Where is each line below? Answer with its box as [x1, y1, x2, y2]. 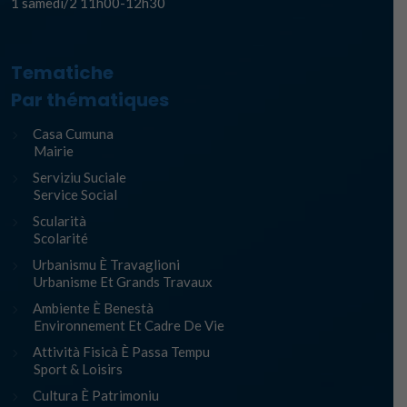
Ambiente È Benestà [33, 300, 154, 316]
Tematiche [11, 60, 114, 85]
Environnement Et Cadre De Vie [34, 317, 224, 333]
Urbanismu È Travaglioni [33, 256, 180, 273]
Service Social [34, 186, 117, 203]
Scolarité [34, 230, 88, 246]
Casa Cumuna [33, 125, 114, 142]
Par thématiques [11, 87, 169, 113]
